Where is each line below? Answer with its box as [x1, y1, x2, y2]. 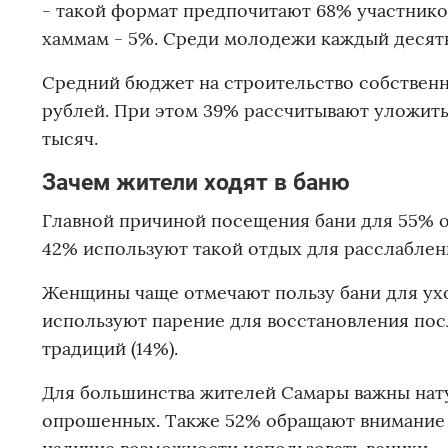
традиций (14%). [42, 337, 178, 361]
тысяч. [42, 127, 98, 151]
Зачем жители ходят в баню [42, 168, 350, 197]
